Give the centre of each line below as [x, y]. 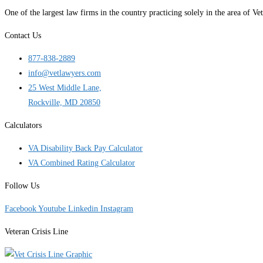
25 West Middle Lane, [65, 87]
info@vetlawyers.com [65, 73]
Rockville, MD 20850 [64, 102]
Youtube [52, 208]
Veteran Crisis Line [36, 231]
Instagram [117, 208]
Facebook [21, 208]
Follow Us [22, 186]
